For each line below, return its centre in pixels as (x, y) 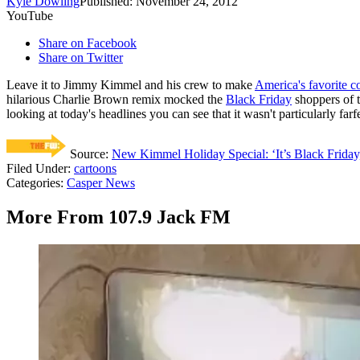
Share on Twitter (81, 58)
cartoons (95, 169)
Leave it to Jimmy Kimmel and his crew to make (131, 85)
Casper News (101, 183)
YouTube (30, 16)
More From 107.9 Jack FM (119, 217)
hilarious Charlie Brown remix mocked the (116, 100)
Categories (33, 183)
